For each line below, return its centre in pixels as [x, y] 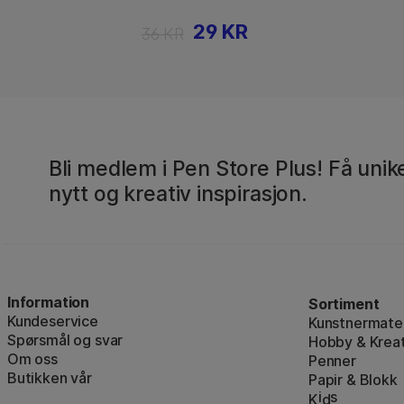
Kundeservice [53, 321]
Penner [332, 360]
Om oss [32, 358]
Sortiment [344, 303]
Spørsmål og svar [65, 340]
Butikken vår [50, 377]
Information [49, 302]
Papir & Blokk [353, 379]
